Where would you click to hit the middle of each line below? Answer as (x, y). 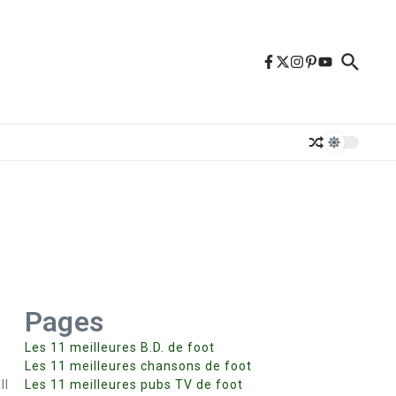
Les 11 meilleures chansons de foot (138, 366)
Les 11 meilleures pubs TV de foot (134, 385)
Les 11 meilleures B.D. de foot (120, 347)
